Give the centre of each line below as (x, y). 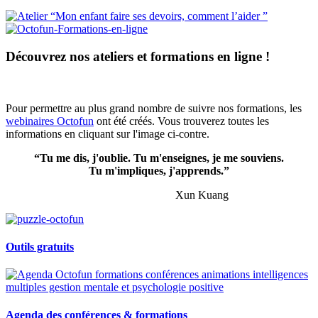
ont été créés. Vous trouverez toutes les (181, 121)
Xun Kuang (159, 194)
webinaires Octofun (50, 121)
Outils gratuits (40, 246)
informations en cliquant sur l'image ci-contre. (108, 133)
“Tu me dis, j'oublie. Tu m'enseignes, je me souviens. (159, 158)
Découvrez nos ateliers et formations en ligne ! (138, 56)
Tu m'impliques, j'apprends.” (159, 170)
